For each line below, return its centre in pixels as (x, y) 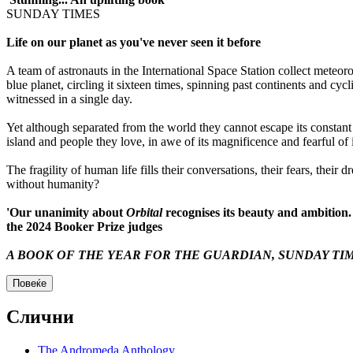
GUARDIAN (238, 255)
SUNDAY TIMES (53, 13)
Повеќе (30, 283)
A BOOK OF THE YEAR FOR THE (105, 255)
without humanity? (53, 184)
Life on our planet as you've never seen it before (134, 42)
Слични (40, 317)
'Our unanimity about (66, 212)
